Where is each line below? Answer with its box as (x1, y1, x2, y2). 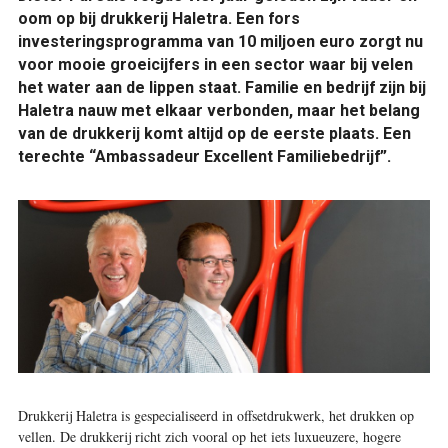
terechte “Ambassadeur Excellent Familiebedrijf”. (17, 147, 391, 166)
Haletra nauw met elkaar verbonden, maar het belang (17, 101, 420, 120)
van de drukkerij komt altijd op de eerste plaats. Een (17, 124, 411, 143)
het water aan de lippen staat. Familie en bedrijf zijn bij (17, 78, 426, 97)
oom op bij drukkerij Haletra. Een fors (17, 9, 300, 28)
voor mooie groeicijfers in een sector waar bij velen (17, 55, 413, 74)
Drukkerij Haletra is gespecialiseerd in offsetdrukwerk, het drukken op (17, 405, 414, 425)
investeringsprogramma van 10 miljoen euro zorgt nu (17, 32, 423, 51)
